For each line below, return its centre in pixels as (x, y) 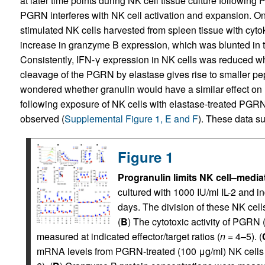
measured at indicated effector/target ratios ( (128, 237)
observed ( (42, 119)
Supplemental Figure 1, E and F (131, 119)
